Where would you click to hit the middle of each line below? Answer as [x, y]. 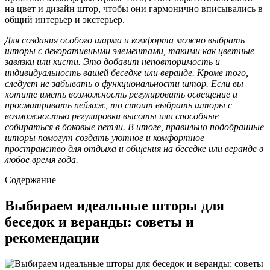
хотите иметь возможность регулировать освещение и [121, 94]
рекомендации [52, 238]
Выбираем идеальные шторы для [115, 205]
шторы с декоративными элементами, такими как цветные [130, 51]
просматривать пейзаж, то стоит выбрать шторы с [118, 105]
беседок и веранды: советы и [99, 221]
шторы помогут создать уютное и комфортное [105, 137]
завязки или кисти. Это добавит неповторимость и [112, 61]
